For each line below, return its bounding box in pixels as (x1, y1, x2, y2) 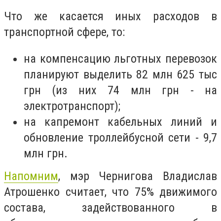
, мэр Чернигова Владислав (58, 169, 217, 183)
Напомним (4, 169, 58, 183)
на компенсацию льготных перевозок (24, 51, 217, 66)
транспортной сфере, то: (4, 25, 125, 39)
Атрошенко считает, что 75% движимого (4, 184, 217, 199)
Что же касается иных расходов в (4, 9, 217, 24)
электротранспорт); (24, 99, 120, 113)
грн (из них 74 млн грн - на (24, 83, 217, 97)
